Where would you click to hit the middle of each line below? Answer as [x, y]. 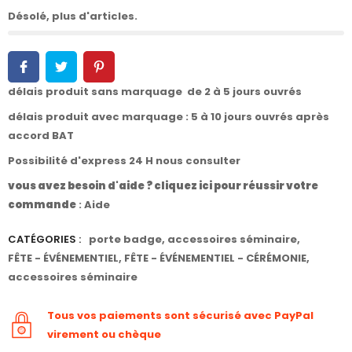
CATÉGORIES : [44, 239]
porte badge [125, 239]
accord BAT [41, 135]
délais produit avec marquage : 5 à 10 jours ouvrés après [169, 116]
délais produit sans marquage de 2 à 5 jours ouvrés [155, 91]
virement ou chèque [104, 334]
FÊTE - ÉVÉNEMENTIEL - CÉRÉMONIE [215, 258]
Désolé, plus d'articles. [73, 16]
